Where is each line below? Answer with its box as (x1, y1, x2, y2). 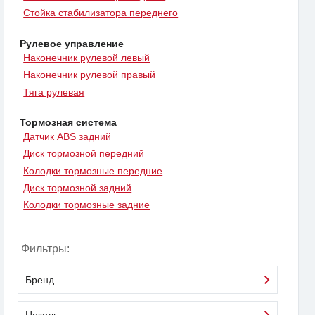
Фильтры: (21, 242, 70, 255)
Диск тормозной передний (23, 148, 145, 160)
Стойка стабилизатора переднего (23, 7, 179, 19)
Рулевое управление (20, 37, 124, 49)
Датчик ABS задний (23, 130, 112, 142)
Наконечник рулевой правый (23, 69, 156, 81)
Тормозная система (20, 116, 117, 128)
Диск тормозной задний (23, 182, 132, 194)
